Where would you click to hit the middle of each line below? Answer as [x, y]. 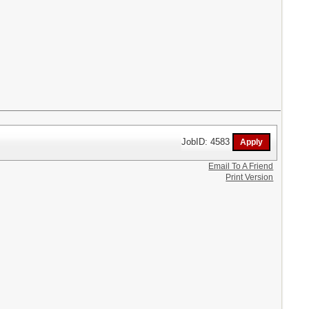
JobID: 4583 [207, 141]
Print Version [250, 177]
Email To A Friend [241, 166]
